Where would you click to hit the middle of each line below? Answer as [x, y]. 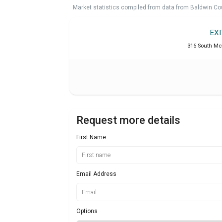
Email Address [96, 174]
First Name [91, 137]
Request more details [128, 120]
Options [87, 211]
